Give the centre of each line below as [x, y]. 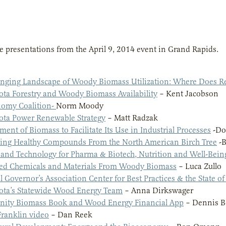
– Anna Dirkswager [158, 190]
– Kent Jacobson [188, 94]
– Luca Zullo [199, 166]
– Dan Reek [71, 215]
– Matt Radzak [132, 118]
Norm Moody [80, 106]
